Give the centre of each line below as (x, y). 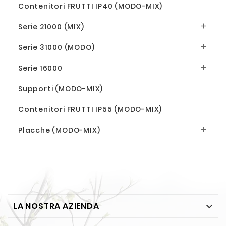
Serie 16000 (40, 68)
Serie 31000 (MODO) (56, 47)
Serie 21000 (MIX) (51, 27)
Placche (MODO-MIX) (59, 130)
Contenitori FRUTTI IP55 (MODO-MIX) (90, 109)
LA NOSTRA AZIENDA (56, 206)
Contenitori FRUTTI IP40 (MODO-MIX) (91, 6)
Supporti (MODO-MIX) (61, 89)
